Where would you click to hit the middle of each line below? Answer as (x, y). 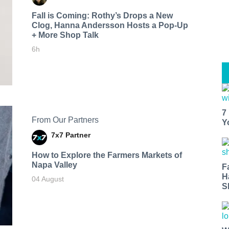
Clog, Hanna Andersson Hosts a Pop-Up (110, 25)
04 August (48, 179)
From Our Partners (65, 120)
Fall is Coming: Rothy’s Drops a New (102, 15)
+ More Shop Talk (65, 35)
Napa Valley (54, 165)
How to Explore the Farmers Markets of (107, 155)
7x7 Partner (71, 135)
